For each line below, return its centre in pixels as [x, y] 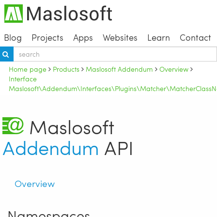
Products [66, 69]
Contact [195, 37]
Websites [120, 37]
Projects [47, 37]
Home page [28, 69]
